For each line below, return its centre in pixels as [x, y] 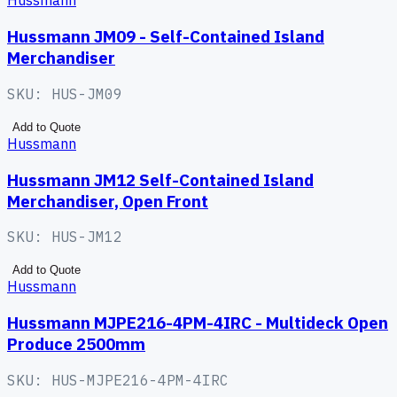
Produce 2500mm [76, 343]
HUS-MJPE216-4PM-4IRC [140, 380]
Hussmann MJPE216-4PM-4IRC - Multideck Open [198, 322]
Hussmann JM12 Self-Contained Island [160, 179]
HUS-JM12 [87, 237]
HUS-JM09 [87, 93]
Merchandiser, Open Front [108, 201]
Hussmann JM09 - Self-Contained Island [166, 37]
